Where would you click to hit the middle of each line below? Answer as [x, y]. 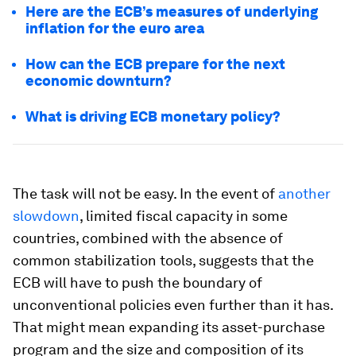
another [304, 193]
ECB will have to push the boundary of [137, 282]
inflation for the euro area [115, 28]
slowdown [46, 216]
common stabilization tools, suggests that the [163, 260]
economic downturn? [99, 81]
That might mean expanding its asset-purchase [169, 327]
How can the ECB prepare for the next [155, 64]
